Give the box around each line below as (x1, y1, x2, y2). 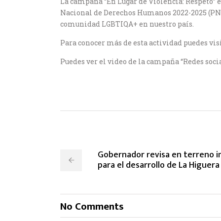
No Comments (60, 198, 124, 215)
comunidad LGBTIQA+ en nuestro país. (60, 19, 194, 29)
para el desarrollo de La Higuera (98, 158, 220, 173)
